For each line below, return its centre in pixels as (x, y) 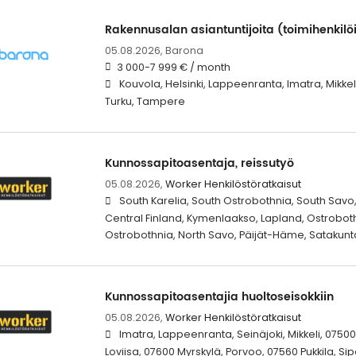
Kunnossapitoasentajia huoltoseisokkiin (219, 296)
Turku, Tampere (145, 101)
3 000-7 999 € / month (173, 67)
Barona (184, 50)
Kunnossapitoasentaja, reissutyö (199, 163)
